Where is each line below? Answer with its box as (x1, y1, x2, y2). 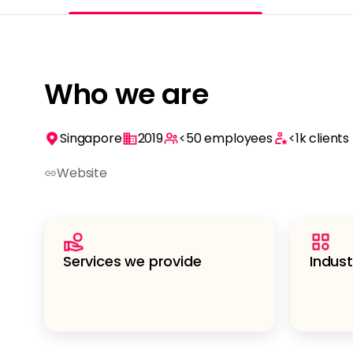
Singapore (60, 129, 122, 147)
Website (57, 164, 107, 182)
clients (309, 129, 350, 147)
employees (204, 129, 273, 147)
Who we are (44, 75, 209, 114)
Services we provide (63, 251, 202, 271)
